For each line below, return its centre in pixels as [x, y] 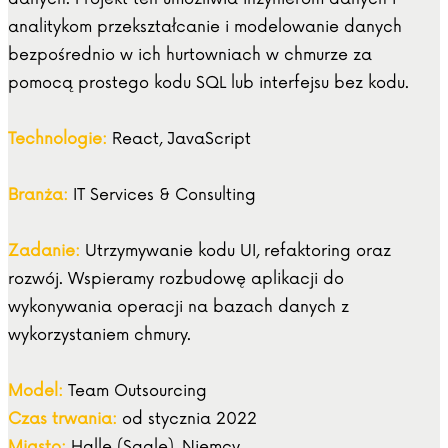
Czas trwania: [62, 419]
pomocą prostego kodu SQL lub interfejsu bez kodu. [208, 83]
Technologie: [57, 139]
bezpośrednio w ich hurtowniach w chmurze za [190, 55]
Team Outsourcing [137, 391]
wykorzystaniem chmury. [99, 335]
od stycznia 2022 [187, 419]
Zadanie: [44, 251]
